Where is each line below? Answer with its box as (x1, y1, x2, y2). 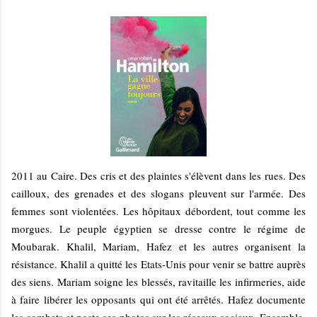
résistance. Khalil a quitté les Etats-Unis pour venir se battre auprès (11, 257, 306, 272)
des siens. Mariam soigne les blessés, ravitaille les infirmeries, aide (11, 275, 306, 289)
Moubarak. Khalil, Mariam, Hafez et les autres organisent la (11, 239, 306, 254)
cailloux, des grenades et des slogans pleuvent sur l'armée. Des (11, 186, 306, 201)
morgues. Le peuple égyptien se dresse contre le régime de (11, 221, 306, 236)
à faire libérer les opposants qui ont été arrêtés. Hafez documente (11, 292, 306, 307)
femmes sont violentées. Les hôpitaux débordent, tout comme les (11, 204, 306, 219)
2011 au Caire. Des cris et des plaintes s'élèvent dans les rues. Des (11, 168, 306, 183)
